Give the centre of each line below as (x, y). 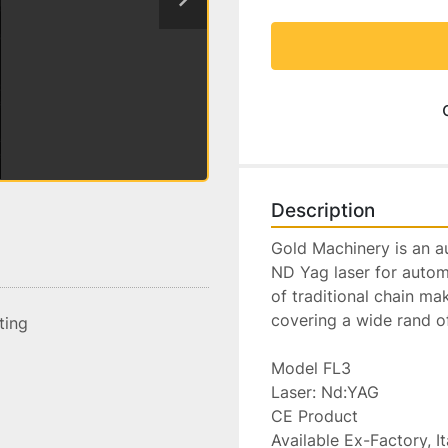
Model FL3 (311, 368)
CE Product (314, 416)
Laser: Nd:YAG (325, 392)
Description (323, 210)
